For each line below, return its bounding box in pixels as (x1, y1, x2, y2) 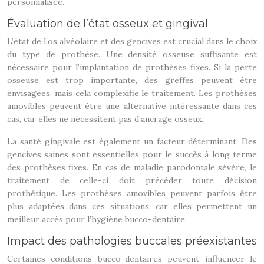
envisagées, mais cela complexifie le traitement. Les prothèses (7, 88, 257, 98)
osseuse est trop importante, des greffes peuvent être (7, 75, 257, 85)
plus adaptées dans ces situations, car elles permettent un (7, 201, 257, 212)
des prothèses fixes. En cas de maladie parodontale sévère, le (7, 162, 257, 173)
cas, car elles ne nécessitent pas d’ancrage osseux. (7, 114, 203, 124)
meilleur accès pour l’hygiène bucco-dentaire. (7, 214, 187, 225)
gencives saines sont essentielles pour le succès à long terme (7, 149, 257, 160)
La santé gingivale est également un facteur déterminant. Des (7, 136, 257, 147)
